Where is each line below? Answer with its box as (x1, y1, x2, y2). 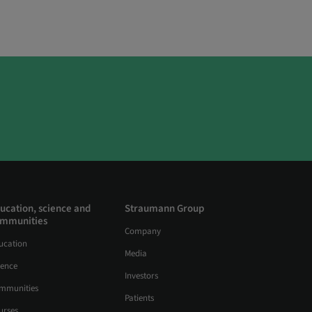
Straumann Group (125, 201, 204, 217)
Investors (125, 270, 158, 283)
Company (125, 225, 161, 238)
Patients (125, 292, 154, 305)
